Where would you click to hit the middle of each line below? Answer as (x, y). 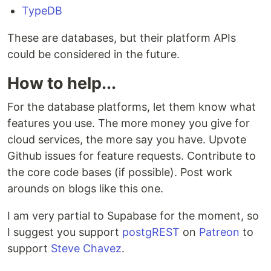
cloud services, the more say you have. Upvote (127, 140)
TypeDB (42, 11)
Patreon (219, 232)
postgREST (151, 232)
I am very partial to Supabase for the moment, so (133, 216)
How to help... (62, 83)
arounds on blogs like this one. (85, 189)
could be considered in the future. (93, 54)
